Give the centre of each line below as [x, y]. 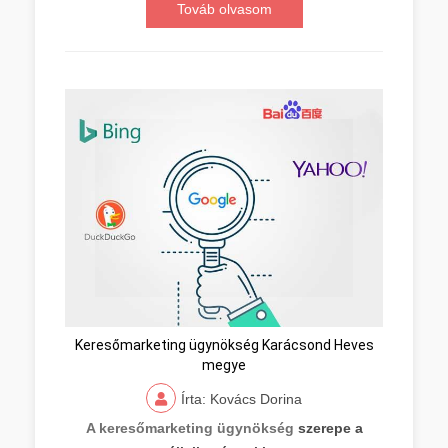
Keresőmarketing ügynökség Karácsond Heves [224, 345]
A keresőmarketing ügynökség [189, 428]
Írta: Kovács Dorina [241, 399]
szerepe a [328, 428]
